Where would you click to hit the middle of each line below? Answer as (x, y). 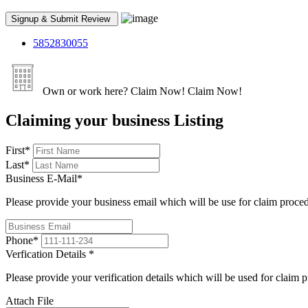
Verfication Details (47, 254)
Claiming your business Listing (114, 121)
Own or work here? (84, 91)
